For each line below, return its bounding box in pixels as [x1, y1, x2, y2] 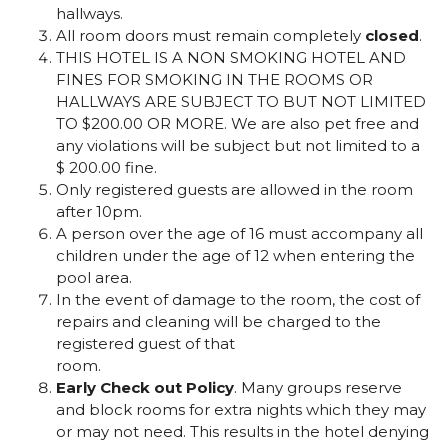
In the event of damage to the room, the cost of [55, 290, 420, 310]
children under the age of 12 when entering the [55, 246, 415, 266]
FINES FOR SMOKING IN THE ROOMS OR [55, 70, 373, 90]
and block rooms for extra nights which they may [55, 400, 426, 420]
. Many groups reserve [233, 378, 402, 398]
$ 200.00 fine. [55, 158, 157, 178]
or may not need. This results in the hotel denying [55, 422, 429, 442]
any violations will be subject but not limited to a [55, 136, 420, 156]
